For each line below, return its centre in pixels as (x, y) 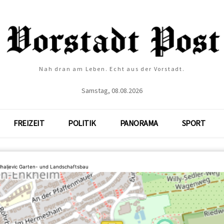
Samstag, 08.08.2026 (112, 90)
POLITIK (82, 123)
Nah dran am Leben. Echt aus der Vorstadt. (112, 69)
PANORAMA (139, 123)
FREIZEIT (29, 123)
